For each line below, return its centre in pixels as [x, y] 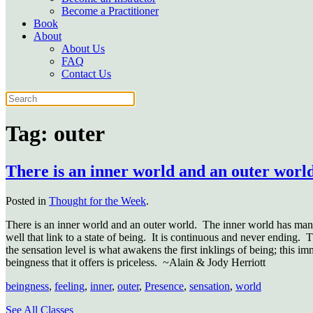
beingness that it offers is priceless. [81, 262]
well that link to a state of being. [76, 237]
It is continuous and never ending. [226, 237]
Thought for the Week [97, 201]
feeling [70, 286]
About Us [83, 49]
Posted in [27, 201]
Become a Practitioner [110, 11]
